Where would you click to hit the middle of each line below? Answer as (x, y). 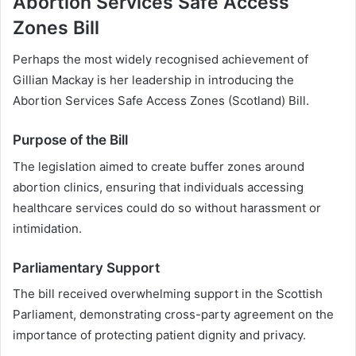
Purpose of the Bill (70, 140)
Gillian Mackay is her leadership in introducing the (153, 80)
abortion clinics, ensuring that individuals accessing (158, 187)
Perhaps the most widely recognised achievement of (161, 60)
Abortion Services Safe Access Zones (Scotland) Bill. (161, 101)
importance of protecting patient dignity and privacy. (159, 335)
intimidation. (47, 228)
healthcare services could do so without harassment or (167, 207)
